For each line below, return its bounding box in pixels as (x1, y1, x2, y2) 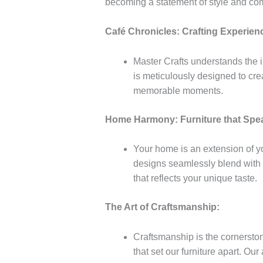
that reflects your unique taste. (133, 173, 257, 184)
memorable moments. (133, 85, 223, 96)
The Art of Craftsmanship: (104, 202, 220, 213)
